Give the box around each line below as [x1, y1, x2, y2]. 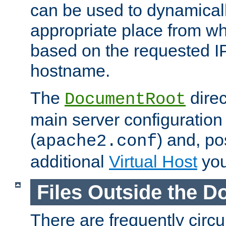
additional [30, 152, 109, 172]
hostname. [30, 61, 110, 81]
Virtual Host [109, 152, 197, 172]
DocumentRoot [65, 90, 186, 109]
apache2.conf [36, 132, 157, 151]
